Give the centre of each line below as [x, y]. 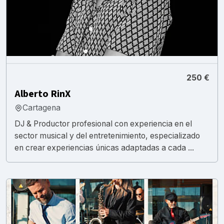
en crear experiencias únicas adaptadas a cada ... [104, 147]
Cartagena [41, 107]
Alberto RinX [42, 94]
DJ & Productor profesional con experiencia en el [103, 123]
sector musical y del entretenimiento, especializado [107, 135]
